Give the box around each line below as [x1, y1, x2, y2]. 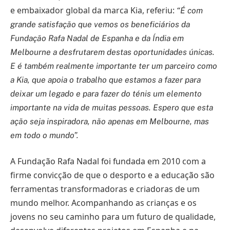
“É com [177, 5, 203, 15]
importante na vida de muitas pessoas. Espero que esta [10, 102, 213, 112]
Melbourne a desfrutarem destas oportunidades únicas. [10, 47, 215, 57]
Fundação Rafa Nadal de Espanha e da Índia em [10, 33, 184, 43]
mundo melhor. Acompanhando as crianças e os [10, 197, 197, 209]
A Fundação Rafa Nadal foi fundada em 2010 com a [10, 156, 206, 167]
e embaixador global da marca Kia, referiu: [10, 4, 177, 16]
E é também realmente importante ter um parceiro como [10, 61, 217, 71]
